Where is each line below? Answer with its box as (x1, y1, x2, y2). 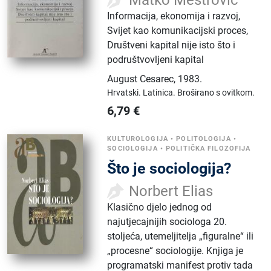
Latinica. (143, 88, 178, 97)
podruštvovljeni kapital (107, 54, 204, 65)
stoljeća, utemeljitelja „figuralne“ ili (107, 230, 254, 242)
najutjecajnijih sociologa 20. (107, 216, 227, 227)
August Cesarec (107, 73, 174, 85)
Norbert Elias (129, 183, 214, 200)
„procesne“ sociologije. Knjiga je (107, 245, 244, 256)
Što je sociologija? (107, 160, 232, 177)
